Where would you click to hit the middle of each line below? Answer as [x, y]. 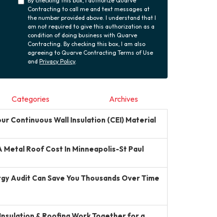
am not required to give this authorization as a [91, 26]
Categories [31, 99]
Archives [123, 99]
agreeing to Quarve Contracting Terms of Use [91, 53]
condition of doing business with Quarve [83, 35]
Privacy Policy [57, 61]
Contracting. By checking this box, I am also [87, 44]
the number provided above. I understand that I [92, 18]
